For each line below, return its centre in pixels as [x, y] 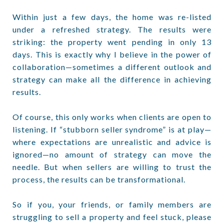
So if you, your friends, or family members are [112, 204]
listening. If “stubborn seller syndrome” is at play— [112, 129]
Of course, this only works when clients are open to [112, 117]
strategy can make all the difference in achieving [112, 79]
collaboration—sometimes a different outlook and [112, 67]
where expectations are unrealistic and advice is [112, 142]
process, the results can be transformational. [99, 179]
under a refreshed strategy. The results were [112, 29]
